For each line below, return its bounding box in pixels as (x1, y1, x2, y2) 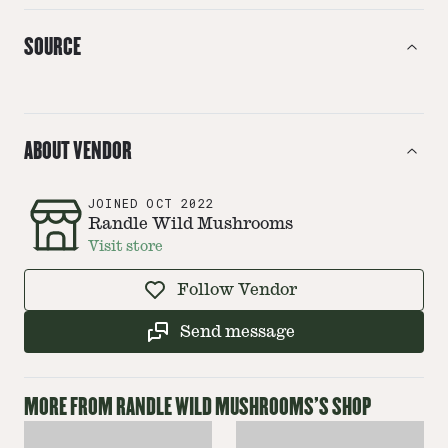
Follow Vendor (177, 282, 298, 298)
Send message (179, 324, 295, 340)
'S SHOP (314, 394, 371, 420)
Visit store (88, 238, 163, 253)
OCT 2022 (146, 194, 215, 211)
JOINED (88, 194, 147, 211)
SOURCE (24, 34, 81, 60)
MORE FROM (24, 394, 116, 420)
